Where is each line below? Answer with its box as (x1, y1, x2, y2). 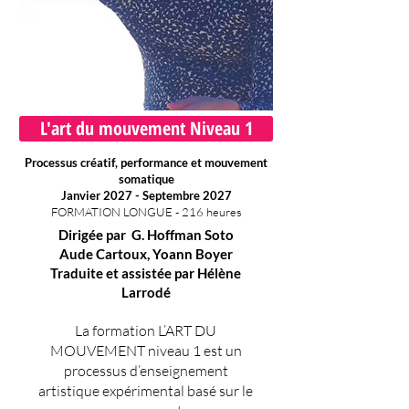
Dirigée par (58, 226, 131, 243)
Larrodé (121, 284, 171, 300)
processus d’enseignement (63, 362, 228, 380)
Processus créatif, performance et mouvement (25, 155, 267, 170)
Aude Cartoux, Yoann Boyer (58, 246, 233, 262)
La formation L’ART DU (75, 321, 216, 340)
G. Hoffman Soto (131, 226, 234, 243)
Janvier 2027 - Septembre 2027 (60, 188, 232, 203)
